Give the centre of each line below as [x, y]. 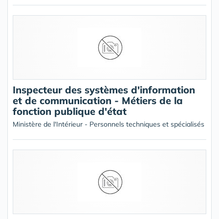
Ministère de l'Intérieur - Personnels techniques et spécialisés [109, 124]
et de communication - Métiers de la [98, 100]
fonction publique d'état [70, 111]
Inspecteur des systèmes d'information [104, 90]
